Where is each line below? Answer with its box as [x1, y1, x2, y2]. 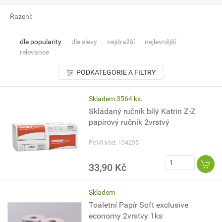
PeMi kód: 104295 [89, 139, 139, 146]
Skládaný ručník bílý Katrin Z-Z [89, 107, 196, 116]
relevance [20, 48, 49, 56]
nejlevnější [145, 38, 176, 46]
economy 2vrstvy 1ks [123, 211, 163, 221]
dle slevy [71, 38, 97, 46]
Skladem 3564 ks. [89, 95, 143, 103]
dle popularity [20, 38, 61, 46]
